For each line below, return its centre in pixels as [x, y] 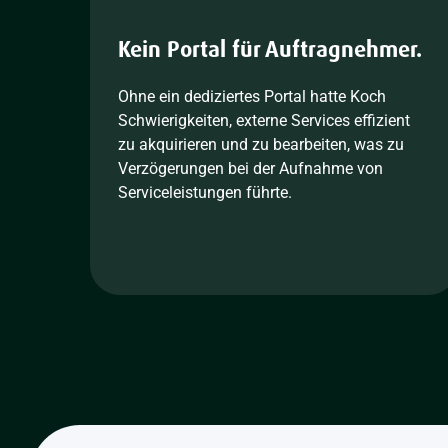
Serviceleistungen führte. [205, 192]
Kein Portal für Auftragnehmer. [270, 49]
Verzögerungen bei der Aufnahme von [250, 168]
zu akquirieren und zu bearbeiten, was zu [261, 144]
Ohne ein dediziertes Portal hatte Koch [252, 96]
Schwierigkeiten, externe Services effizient [264, 120]
